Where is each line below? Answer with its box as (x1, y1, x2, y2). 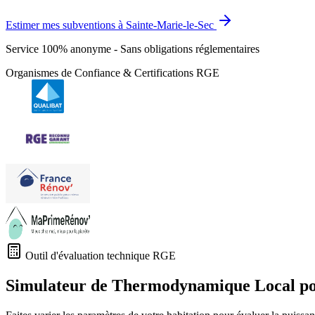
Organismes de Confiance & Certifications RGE (6, 67, 219, 79)
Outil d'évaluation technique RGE (22, 250, 176, 262)
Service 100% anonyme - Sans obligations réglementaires (6, 43, 259, 56)
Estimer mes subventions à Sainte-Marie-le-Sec (6, 19, 214, 32)
